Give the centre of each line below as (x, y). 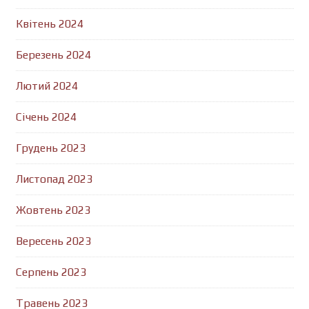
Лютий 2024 (47, 86)
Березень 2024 (53, 55)
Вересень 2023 (53, 241)
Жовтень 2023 (53, 210)
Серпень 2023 (51, 272)
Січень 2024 (46, 117)
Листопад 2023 (54, 179)
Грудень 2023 (50, 148)
